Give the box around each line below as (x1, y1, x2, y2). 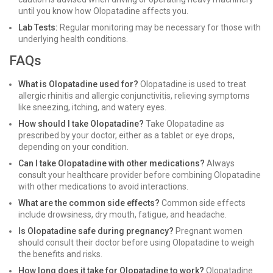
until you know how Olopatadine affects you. (18, 6, 188, 16)
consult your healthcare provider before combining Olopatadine (18, 170, 261, 180)
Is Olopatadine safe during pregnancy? (18, 226, 174, 236)
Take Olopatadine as (144, 119, 224, 129)
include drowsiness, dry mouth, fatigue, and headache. (18, 210, 227, 219)
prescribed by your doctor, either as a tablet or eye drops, (18, 130, 235, 140)
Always (205, 158, 235, 168)
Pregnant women (174, 226, 243, 236)
